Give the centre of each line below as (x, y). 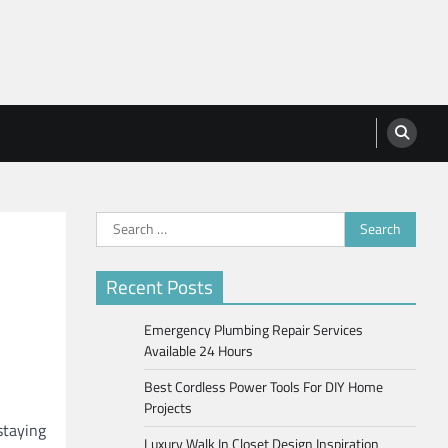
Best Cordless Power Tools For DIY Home (263, 386)
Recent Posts (159, 286)
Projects (168, 407)
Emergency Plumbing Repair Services (253, 329)
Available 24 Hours (198, 350)
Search (118, 222)
